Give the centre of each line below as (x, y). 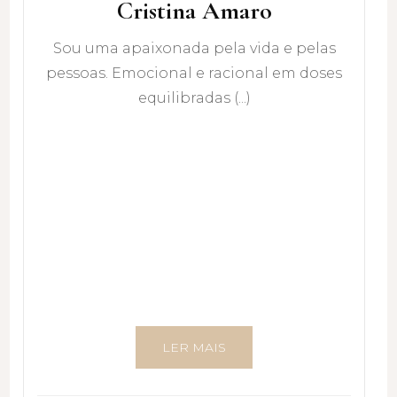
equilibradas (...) (194, 98)
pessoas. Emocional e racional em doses (194, 74)
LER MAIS (194, 348)
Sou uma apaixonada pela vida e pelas (194, 49)
